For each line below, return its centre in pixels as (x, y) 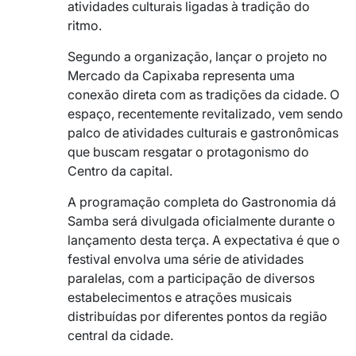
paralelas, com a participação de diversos (191, 279)
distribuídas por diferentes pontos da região (197, 317)
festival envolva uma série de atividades (186, 259)
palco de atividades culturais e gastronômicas (203, 133)
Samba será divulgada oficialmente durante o (201, 221)
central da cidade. (120, 336)
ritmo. (85, 26)
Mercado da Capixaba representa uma (181, 76)
